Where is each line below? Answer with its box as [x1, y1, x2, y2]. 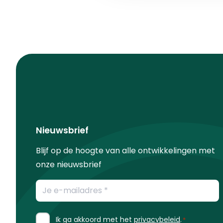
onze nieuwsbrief [36, 158, 102, 170]
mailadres [35, 194, 80, 206]
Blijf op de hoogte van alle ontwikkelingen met [36, 144, 215, 156]
